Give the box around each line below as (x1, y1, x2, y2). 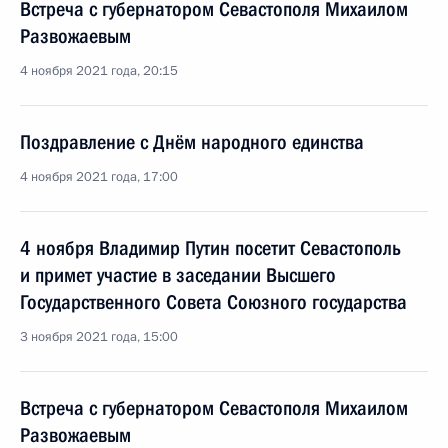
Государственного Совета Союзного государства (20, 290, 407, 314)
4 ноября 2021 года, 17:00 (20, 168, 178, 186)
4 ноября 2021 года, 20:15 (20, 62, 178, 80)
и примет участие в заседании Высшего (20, 263, 336, 287)
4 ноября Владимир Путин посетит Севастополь (20, 236, 401, 260)
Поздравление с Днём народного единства (20, 130, 364, 154)
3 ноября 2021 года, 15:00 (20, 328, 178, 346)
